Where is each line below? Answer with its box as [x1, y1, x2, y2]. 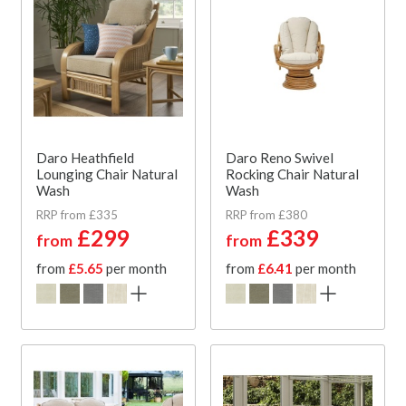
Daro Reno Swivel [226, 149, 333, 166]
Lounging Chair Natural [36, 165, 178, 182]
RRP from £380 [226, 207, 307, 222]
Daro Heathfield [36, 149, 134, 166]
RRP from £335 [36, 207, 118, 222]
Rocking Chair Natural [226, 165, 359, 182]
